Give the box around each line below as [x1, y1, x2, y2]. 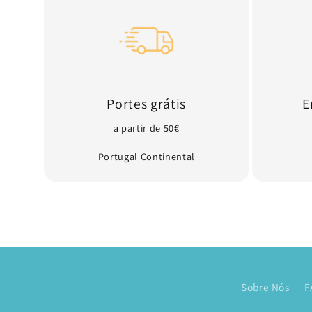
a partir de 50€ [113, 120, 180, 134]
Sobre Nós [240, 280, 290, 295]
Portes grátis [107, 94, 187, 113]
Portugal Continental [97, 150, 195, 164]
